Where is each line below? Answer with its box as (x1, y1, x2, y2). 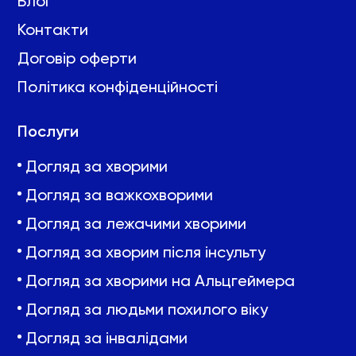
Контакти (17, 20, 88, 39)
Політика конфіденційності (17, 77, 218, 96)
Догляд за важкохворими (25, 185, 213, 204)
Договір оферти (17, 48, 137, 68)
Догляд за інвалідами (25, 328, 188, 347)
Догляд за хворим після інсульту (25, 242, 265, 261)
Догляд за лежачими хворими (25, 214, 246, 233)
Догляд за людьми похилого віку (25, 300, 268, 319)
